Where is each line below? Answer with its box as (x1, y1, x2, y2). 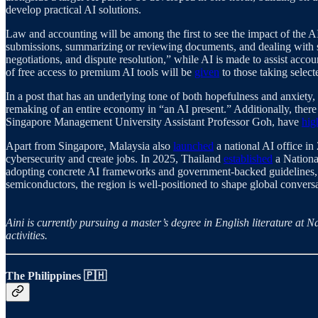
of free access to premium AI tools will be (6, 65, 194, 78)
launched (173, 139, 214, 152)
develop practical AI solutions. (6, 3, 141, 16)
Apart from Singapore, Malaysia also (6, 139, 173, 152)
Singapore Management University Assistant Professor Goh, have (6, 115, 302, 128)
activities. (6, 229, 48, 241)
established (224, 152, 273, 165)
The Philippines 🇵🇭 (6, 269, 106, 282)
